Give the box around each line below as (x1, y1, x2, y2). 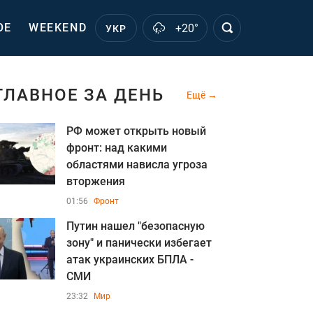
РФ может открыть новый (66, 124, 206, 138)
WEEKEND (29, 21, 87, 34)
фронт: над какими (66, 141, 167, 154)
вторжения (66, 175, 125, 188)
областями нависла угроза (66, 158, 208, 171)
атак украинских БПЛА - (66, 253, 194, 266)
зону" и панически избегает (66, 236, 212, 249)
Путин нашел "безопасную (66, 219, 205, 233)
